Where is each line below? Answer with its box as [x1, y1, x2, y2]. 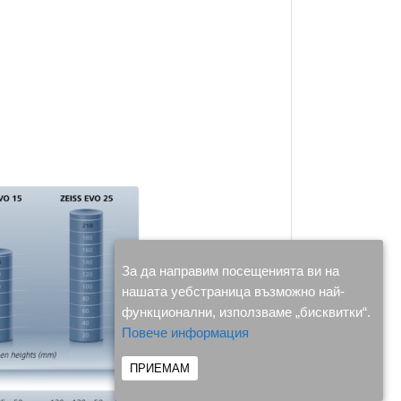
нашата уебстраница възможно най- [122, 284, 345, 299]
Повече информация [122, 325, 249, 340]
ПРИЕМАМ [130, 362, 190, 375]
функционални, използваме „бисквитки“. [122, 304, 371, 320]
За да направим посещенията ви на [122, 263, 339, 278]
